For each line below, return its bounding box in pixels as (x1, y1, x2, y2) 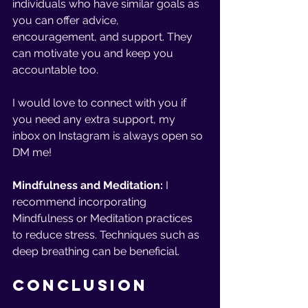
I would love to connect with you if (12, 96, 189, 109)
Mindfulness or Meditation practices (12, 212, 195, 225)
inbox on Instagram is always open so (12, 129, 206, 142)
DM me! (12, 146, 52, 159)
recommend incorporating (12, 195, 149, 208)
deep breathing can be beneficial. (12, 245, 179, 258)
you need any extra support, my (12, 113, 178, 126)
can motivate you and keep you (12, 47, 176, 60)
